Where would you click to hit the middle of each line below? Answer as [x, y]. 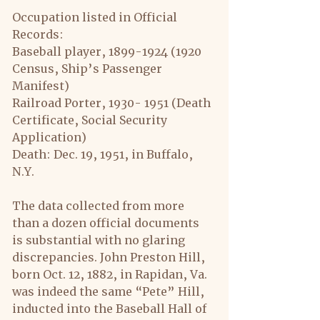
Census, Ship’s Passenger [89, 69]
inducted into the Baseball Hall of [111, 309]
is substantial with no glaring [100, 240]
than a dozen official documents [107, 223]
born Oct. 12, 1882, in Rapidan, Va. [111, 274]
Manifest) [41, 86]
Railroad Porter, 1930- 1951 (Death [113, 103]
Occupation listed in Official [96, 17]
